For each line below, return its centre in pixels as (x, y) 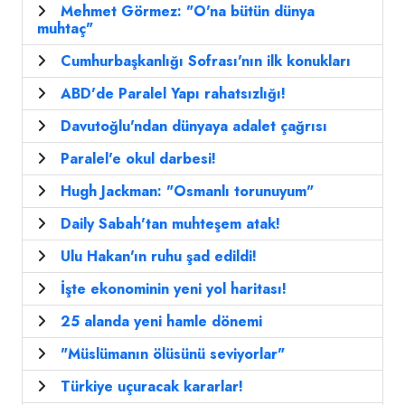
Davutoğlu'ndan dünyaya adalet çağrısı (194, 127)
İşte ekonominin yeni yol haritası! (174, 289)
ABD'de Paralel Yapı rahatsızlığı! (173, 94)
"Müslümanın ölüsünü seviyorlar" (173, 354)
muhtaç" (65, 29)
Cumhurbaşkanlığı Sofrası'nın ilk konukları (206, 61)
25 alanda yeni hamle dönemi (161, 322)
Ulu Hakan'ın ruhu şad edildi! (159, 257)
